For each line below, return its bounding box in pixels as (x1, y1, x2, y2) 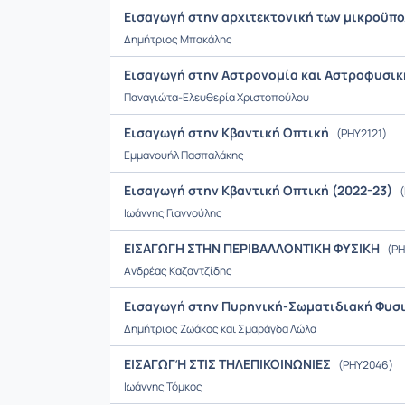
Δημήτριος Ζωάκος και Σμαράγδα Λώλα (124, 321, 316, 336)
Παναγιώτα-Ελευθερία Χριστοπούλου (124, 89, 309, 105)
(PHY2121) (334, 126, 387, 141)
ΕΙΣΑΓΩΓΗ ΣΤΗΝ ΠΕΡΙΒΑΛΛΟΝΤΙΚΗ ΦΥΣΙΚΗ (124, 240, 382, 257)
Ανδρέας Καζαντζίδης (124, 263, 232, 278)
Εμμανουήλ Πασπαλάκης (124, 147, 244, 163)
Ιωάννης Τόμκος (124, 379, 202, 394)
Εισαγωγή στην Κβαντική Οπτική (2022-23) (124, 182, 395, 199)
